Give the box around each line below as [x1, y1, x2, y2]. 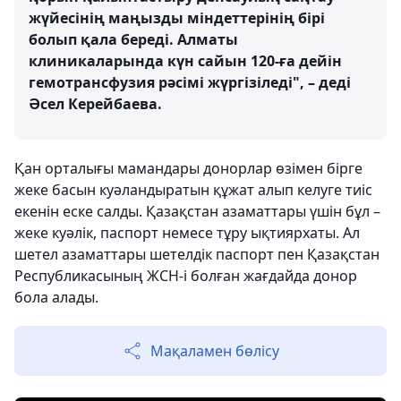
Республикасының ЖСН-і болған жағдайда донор [14, 266, 357, 286]
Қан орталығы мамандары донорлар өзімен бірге [14, 158, 363, 179]
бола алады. [14, 287, 98, 308]
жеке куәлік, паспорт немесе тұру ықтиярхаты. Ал [14, 223, 360, 243]
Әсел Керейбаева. [29, 94, 162, 115]
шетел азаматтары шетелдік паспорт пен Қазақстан [14, 244, 380, 265]
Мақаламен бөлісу [150, 341, 279, 362]
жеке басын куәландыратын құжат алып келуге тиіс [14, 180, 372, 200]
